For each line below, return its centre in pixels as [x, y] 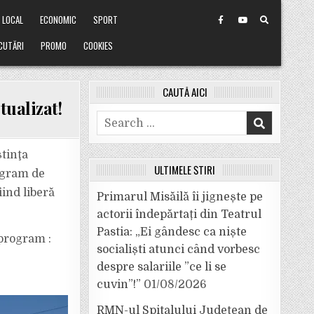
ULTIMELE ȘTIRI [185, 170]
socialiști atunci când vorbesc [178, 250]
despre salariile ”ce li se [162, 267]
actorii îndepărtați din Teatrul [179, 214]
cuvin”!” [119, 285]
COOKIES [98, 46]
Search [116, 118]
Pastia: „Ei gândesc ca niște [172, 232]
